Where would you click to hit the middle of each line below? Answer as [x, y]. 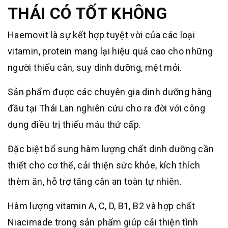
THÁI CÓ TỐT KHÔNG [88, 13]
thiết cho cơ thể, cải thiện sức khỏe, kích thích [104, 165]
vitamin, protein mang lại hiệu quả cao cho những [110, 51]
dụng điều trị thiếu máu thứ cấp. [76, 124]
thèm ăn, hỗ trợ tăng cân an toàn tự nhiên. [95, 181]
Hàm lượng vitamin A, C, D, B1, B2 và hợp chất [102, 206]
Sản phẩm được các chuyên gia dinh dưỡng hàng [110, 92]
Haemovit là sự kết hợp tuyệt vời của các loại [102, 35]
